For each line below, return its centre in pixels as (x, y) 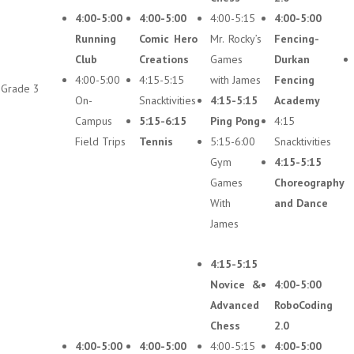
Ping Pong (235, 121)
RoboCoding (303, 305)
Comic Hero (168, 39)
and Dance (301, 203)
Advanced (235, 305)
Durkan (292, 59)
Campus (94, 121)
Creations (164, 59)
